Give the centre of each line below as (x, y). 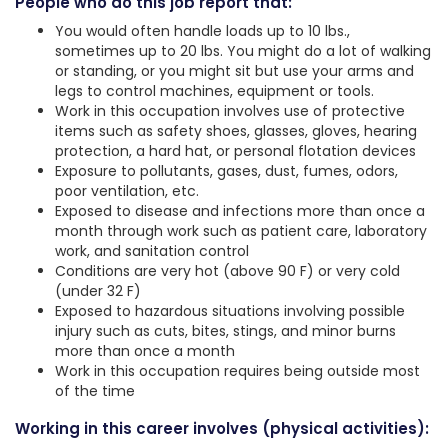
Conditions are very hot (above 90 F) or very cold (227, 271)
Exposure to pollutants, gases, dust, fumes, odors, (226, 171)
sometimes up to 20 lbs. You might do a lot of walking (243, 51)
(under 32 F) (98, 291)
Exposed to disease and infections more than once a (240, 211)
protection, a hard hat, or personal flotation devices (235, 151)
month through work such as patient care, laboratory (241, 231)
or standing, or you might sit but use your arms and (234, 71)
